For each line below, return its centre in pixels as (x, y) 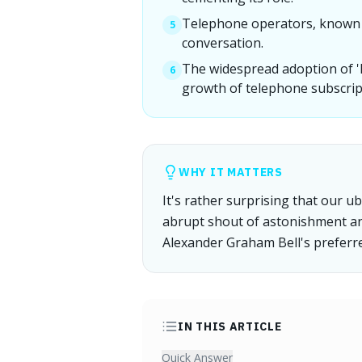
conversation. (223, 43)
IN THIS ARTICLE (230, 326)
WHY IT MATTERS (231, 172)
